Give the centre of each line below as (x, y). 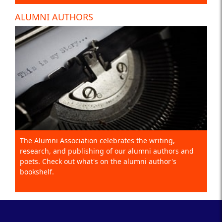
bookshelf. (37, 171)
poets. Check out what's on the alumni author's (98, 161)
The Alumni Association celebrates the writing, (97, 140)
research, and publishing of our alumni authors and (107, 151)
